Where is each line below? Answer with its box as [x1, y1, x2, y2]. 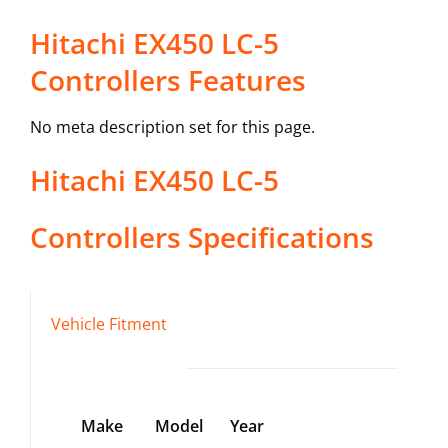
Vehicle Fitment [50, 313, 167, 336]
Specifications [180, 218, 374, 257]
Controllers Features [29, 61, 306, 100]
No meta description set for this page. [29, 116, 315, 139]
